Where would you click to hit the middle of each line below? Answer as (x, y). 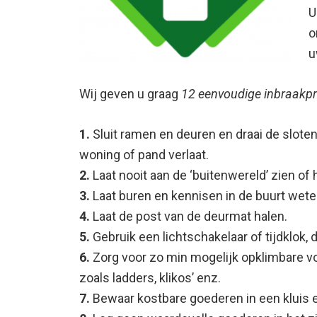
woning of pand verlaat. (144, 155)
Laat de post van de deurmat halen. (189, 216)
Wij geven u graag (130, 94)
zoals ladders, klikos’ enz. (150, 278)
